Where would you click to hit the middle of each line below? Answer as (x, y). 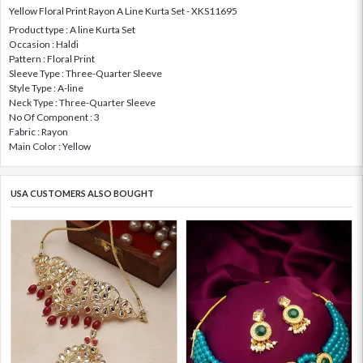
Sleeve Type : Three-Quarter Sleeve (85, 74)
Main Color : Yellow (50, 147)
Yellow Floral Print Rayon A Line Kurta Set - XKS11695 (123, 11)
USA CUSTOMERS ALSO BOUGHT (82, 194)
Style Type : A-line (46, 88)
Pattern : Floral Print (52, 59)
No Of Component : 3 (54, 117)
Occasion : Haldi (44, 45)
